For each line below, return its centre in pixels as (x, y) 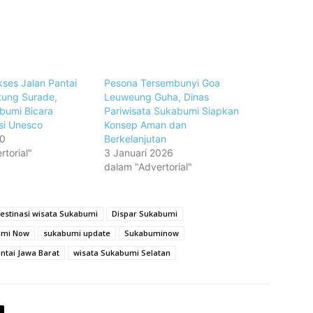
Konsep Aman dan (146, 125)
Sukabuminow (152, 233)
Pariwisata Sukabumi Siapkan (172, 111)
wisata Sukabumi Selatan (122, 253)
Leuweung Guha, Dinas (157, 97)
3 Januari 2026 (139, 153)
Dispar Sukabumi (145, 214)
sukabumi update (77, 233)
